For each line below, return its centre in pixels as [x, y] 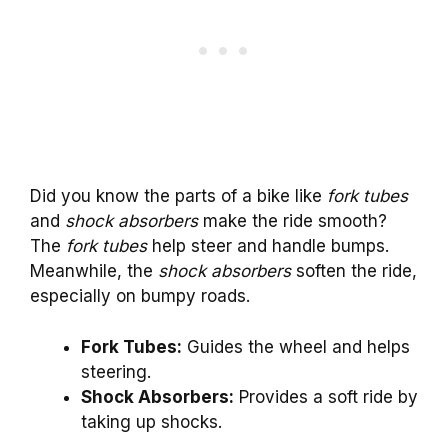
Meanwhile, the [94, 271]
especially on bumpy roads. [140, 296]
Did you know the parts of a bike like [178, 196]
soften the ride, [354, 271]
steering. [116, 371]
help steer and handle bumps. [268, 246]
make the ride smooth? [292, 221]
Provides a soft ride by [326, 396]
